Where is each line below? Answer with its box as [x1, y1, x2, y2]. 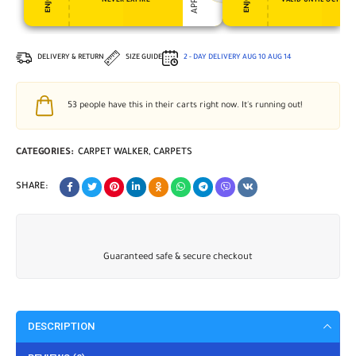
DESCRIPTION [28, 320, 95, 333]
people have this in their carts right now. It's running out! [77, 100, 303, 110]
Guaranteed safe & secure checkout [103, 253, 253, 264]
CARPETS [153, 147, 192, 158]
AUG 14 [268, 53, 292, 62]
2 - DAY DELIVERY [184, 53, 242, 62]
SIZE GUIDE [126, 53, 162, 62]
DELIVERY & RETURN [37, 53, 104, 62]
